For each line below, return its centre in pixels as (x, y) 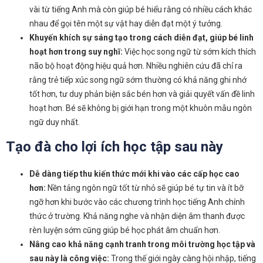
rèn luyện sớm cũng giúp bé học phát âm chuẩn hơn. (125, 230)
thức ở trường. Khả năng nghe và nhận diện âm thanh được (137, 216)
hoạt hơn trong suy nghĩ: (76, 52)
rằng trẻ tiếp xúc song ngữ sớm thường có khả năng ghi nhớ (138, 80)
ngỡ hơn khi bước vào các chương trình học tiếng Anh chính (137, 202)
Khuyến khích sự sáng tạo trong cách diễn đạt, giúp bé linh (141, 38)
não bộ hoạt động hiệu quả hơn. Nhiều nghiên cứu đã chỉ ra (136, 66)
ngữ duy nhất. (55, 122)
